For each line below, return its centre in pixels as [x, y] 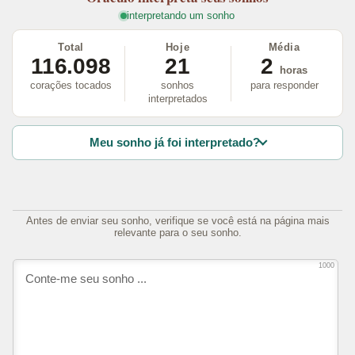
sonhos [177, 86]
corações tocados [71, 86]
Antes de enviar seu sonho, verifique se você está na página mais [177, 220]
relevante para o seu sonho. [177, 232]
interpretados [177, 99]
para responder [284, 86]
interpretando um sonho [180, 16]
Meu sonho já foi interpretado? [174, 143]
